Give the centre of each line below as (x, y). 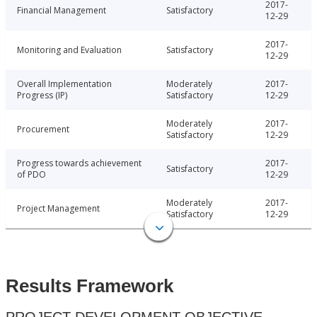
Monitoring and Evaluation (69, 50)
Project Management (58, 209)
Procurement (43, 129)
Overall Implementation (64, 84)
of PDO (31, 175)
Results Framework (90, 286)
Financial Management (62, 11)
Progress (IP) (42, 96)
